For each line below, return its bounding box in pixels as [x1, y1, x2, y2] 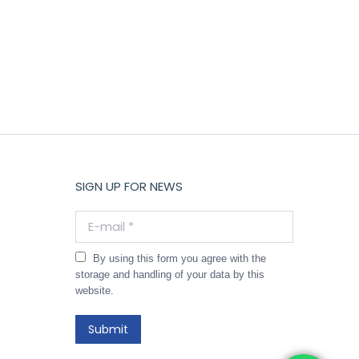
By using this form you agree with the [92, 252, 266, 264]
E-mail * [75, 212, 112, 224]
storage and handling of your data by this [75, 268, 264, 280]
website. [75, 284, 114, 296]
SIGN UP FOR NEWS [75, 177, 183, 195]
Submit [87, 321, 128, 337]
